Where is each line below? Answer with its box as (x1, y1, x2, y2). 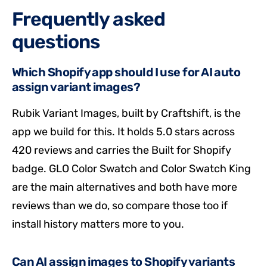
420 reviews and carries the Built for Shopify (12, 143, 231, 157)
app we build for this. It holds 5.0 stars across (12, 125, 235, 138)
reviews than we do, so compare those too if (12, 198, 228, 212)
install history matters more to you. (12, 217, 184, 231)
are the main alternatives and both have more (12, 180, 237, 194)
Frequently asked (12, 7, 166, 30)
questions (12, 30, 100, 53)
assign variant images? (12, 79, 141, 94)
